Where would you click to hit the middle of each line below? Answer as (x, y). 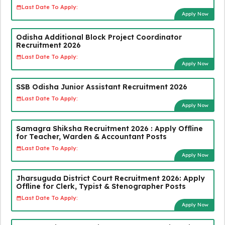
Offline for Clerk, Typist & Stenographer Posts (101, 186)
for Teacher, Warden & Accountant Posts (91, 136)
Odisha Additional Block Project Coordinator (99, 37)
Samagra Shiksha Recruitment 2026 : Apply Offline (109, 128)
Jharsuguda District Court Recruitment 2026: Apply (110, 178)
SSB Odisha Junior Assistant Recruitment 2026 (101, 87)
